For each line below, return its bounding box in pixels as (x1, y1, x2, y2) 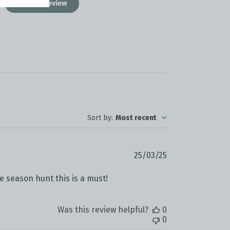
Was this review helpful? (57, 204, 148, 215)
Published (166, 149, 204, 160)
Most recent (116, 113, 157, 122)
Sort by (87, 113, 111, 122)
